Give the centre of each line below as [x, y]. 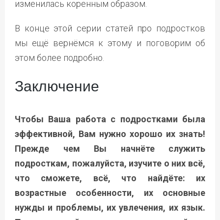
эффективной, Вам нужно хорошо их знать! [110, 134]
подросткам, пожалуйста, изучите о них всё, [110, 163]
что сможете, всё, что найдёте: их [110, 178]
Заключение [57, 86]
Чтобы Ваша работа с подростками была [110, 119]
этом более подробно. [59, 57]
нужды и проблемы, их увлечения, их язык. [110, 207]
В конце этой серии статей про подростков [110, 28]
